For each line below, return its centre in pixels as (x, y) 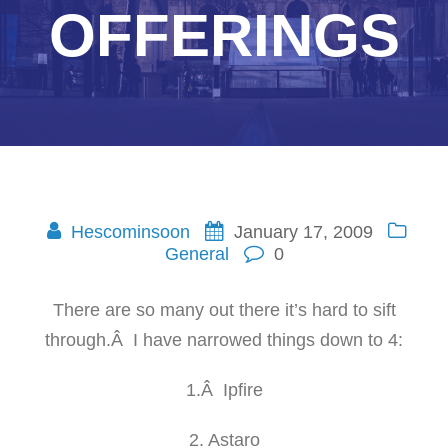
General (196, 254)
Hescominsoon (130, 232)
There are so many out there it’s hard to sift (224, 310)
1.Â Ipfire (224, 390)
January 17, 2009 (303, 232)
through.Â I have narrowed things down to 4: (224, 340)
